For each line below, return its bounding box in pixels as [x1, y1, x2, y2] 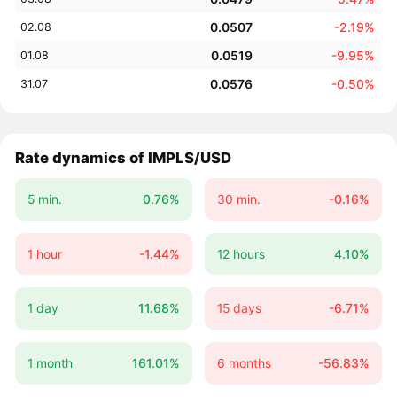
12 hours [216, 245, 265, 261]
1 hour [27, 245, 62, 261]
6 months [216, 355, 271, 371]
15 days [216, 300, 261, 316]
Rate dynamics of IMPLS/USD [15, 149, 232, 167]
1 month [27, 355, 73, 371]
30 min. [216, 191, 261, 206]
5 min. [27, 191, 62, 206]
